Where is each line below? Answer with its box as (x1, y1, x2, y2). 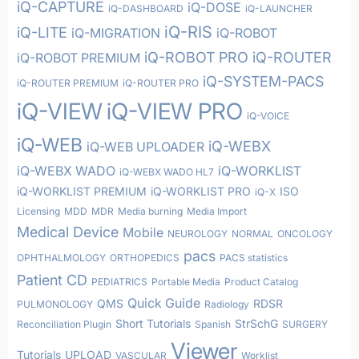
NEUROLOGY (167, 228, 228, 240)
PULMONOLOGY (17, 298, 93, 310)
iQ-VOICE (247, 110, 289, 122)
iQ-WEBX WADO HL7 (119, 166, 214, 178)
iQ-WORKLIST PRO (151, 184, 251, 198)
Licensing (17, 205, 60, 217)
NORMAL (232, 228, 273, 240)
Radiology (204, 298, 249, 310)
